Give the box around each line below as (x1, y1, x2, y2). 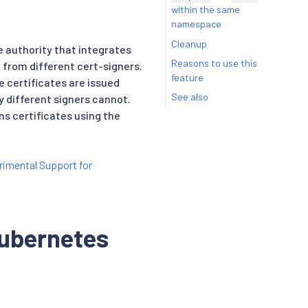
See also (170, 90, 208, 102)
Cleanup (170, 37, 207, 49)
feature (170, 71, 203, 83)
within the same (170, 3, 240, 16)
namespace (170, 18, 221, 30)
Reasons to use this (170, 56, 257, 69)
